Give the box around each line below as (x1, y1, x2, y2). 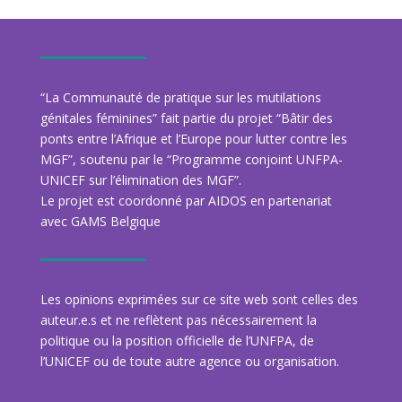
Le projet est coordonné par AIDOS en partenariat (39, 191, 332, 209)
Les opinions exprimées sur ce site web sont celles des (39, 290, 358, 308)
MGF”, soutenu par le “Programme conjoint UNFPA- (39, 150, 343, 168)
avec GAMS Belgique (39, 212, 161, 230)
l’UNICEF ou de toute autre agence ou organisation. (39, 352, 339, 370)
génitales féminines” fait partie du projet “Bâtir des (39, 109, 333, 127)
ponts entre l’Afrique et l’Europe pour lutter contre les (39, 129, 347, 147)
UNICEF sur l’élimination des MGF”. (39, 170, 241, 188)
